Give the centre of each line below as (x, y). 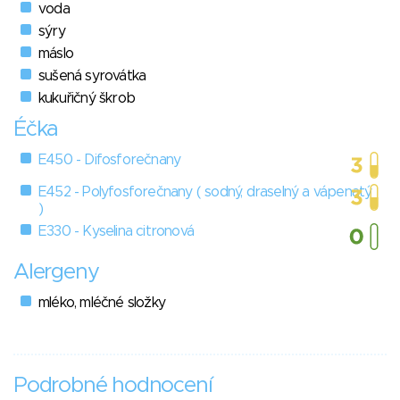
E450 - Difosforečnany (110, 160)
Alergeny (56, 273)
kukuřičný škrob (87, 99)
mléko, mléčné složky (102, 303)
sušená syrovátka (92, 76)
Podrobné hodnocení (113, 386)
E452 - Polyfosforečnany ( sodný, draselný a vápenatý (205, 192)
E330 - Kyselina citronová (116, 232)
